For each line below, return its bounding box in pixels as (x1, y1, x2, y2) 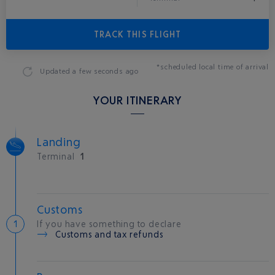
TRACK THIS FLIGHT (94, 29, 181, 39)
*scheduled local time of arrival (157, 63, 269, 71)
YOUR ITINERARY (92, 93, 183, 107)
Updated (40, 66, 73, 76)
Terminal (37, 151, 77, 161)
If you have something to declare (37, 219, 182, 229)
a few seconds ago (72, 66, 139, 76)
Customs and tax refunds (55, 229, 164, 239)
